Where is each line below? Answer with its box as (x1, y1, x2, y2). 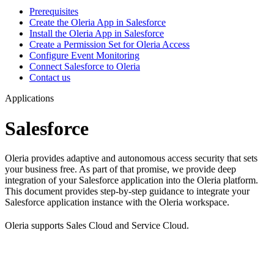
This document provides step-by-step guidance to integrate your (5, 186, 250, 197)
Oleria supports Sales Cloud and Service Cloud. (5, 220, 189, 231)
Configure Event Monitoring (29, 50, 139, 61)
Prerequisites (29, 6, 78, 17)
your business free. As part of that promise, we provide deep (5, 164, 236, 175)
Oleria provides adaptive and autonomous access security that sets (5, 153, 257, 164)
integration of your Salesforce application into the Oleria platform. (5, 175, 258, 186)
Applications (5, 93, 54, 104)
